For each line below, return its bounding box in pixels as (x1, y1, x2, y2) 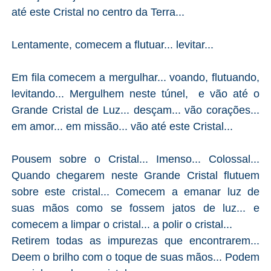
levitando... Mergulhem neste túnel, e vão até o (11, 87, 260, 100)
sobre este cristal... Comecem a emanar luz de (11, 185, 260, 198)
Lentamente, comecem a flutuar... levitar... (11, 38, 214, 51)
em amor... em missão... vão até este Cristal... (11, 120, 233, 132)
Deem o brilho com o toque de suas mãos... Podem (11, 250, 260, 263)
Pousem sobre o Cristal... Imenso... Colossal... (11, 152, 260, 165)
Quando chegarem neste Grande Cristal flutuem (11, 169, 260, 181)
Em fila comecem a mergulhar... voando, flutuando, (11, 71, 260, 83)
